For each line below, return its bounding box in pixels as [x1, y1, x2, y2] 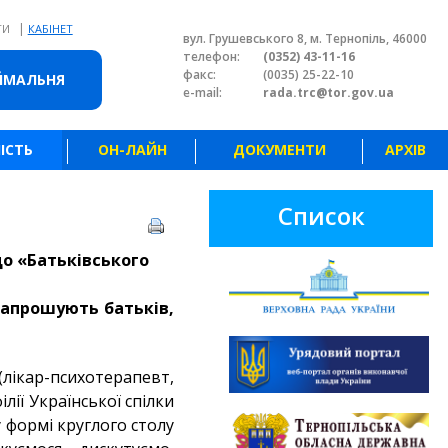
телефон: [183, 48, 240, 65]
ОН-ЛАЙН [97, 140, 167, 159]
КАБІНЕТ [27, 21, 73, 36]
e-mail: [183, 84, 222, 101]
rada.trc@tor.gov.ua [263, 84, 394, 101]
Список [277, 199, 365, 232]
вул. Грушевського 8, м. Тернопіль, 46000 [183, 30, 427, 47]
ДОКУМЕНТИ [233, 140, 326, 159]
